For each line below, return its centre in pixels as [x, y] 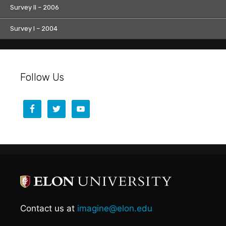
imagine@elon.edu [115, 208]
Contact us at [49, 208]
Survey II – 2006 [35, 7]
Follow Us [42, 77]
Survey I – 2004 [34, 28]
